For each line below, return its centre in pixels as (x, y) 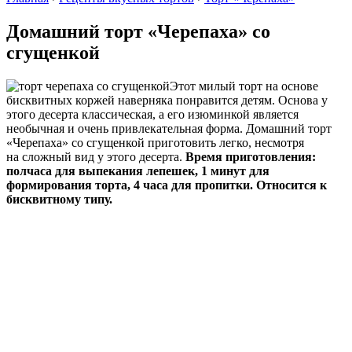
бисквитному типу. (59, 199)
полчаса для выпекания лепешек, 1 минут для (138, 170)
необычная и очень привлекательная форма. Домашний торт (169, 128)
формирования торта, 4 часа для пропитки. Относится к (167, 185)
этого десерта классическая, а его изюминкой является (152, 114)
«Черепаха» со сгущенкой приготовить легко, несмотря (155, 142)
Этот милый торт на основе (244, 86)
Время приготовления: (249, 156)
